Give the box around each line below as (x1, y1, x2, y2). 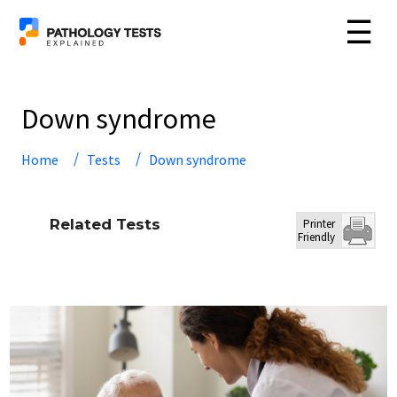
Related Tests (50, 215, 160, 233)
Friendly (298, 230, 336, 245)
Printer (303, 216, 336, 231)
